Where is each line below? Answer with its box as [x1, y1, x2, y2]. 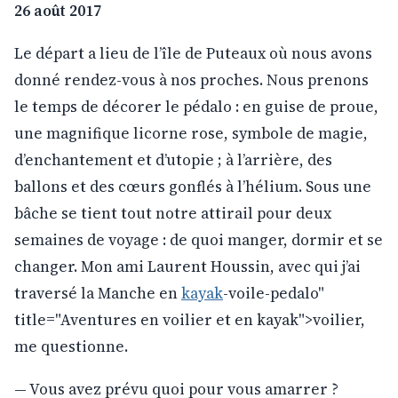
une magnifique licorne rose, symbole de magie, [14, 122, 368, 144]
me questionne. [14, 335, 128, 357]
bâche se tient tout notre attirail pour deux [14, 202, 331, 224]
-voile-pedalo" [223, 282, 324, 304]
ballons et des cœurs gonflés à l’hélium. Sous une [14, 175, 371, 197]
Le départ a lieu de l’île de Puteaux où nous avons [14, 42, 372, 64]
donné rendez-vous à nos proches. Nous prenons [14, 68, 369, 91]
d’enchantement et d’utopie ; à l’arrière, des [14, 148, 332, 171]
